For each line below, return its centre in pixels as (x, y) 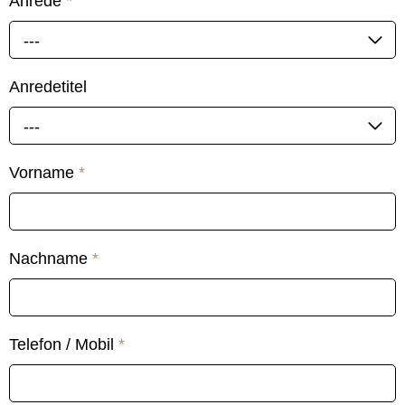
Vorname (44, 172)
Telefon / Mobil (64, 344)
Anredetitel (48, 86)
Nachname (51, 258)
